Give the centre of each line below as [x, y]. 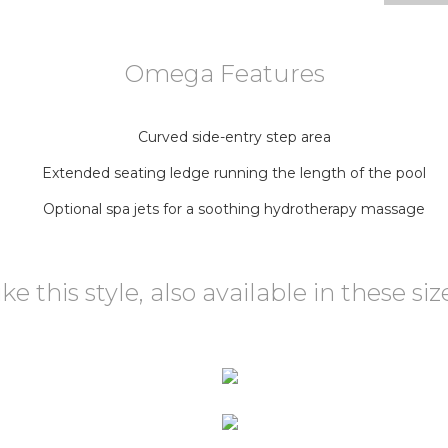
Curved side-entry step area [234, 137]
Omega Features [224, 74]
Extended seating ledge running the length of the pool [234, 173]
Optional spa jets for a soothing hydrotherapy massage [234, 209]
